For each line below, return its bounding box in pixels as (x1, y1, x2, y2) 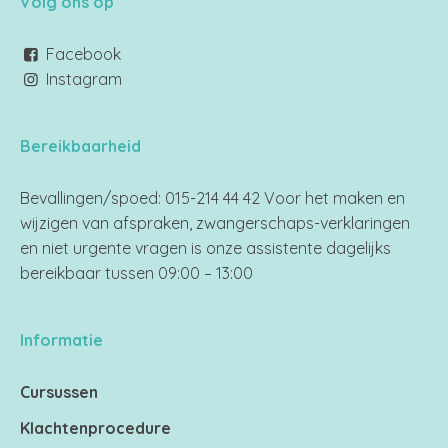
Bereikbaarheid (20, 136, 141, 157)
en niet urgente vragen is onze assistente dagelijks (20, 238, 391, 259)
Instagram (46, 69, 123, 90)
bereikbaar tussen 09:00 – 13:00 (20, 263, 253, 284)
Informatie (20, 330, 103, 351)
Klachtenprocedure (20, 418, 171, 439)
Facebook (46, 44, 122, 65)
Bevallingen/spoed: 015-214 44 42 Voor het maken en (20, 188, 405, 209)
